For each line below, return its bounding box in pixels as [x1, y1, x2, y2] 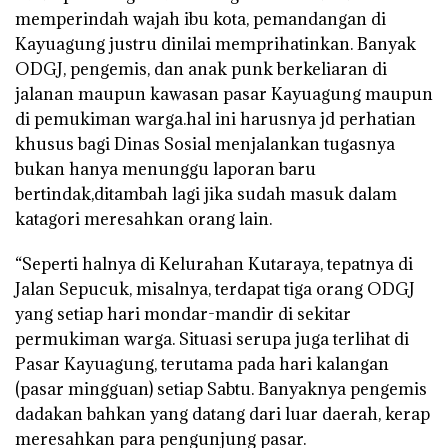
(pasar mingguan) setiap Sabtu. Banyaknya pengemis [15, 377, 427, 400]
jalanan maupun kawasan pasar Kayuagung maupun [15, 82, 433, 105]
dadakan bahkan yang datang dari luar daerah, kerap [15, 402, 430, 425]
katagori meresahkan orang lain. [15, 207, 272, 230]
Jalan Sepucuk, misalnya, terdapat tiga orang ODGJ [15, 277, 415, 300]
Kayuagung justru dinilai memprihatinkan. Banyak [15, 32, 416, 55]
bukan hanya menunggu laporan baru [15, 157, 316, 180]
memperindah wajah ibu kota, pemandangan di [15, 7, 386, 30]
